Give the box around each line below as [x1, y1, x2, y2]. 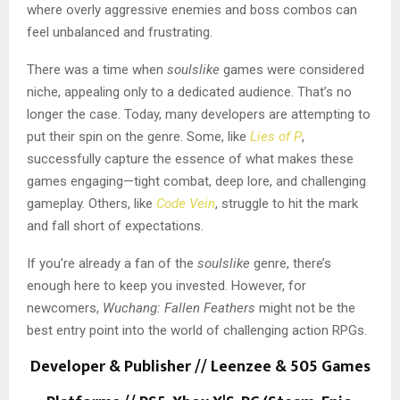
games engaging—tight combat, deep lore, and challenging [27, 172, 366, 189]
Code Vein [156, 195, 215, 212]
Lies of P [250, 128, 302, 145]
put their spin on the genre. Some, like [27, 128, 250, 145]
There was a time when [27, 61, 167, 78]
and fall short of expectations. [27, 217, 204, 234]
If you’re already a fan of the [27, 254, 197, 271]
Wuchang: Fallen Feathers [103, 299, 255, 316]
